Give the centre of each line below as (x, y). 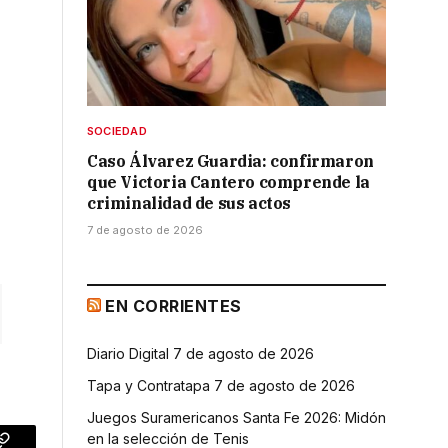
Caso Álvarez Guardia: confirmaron (230, 160)
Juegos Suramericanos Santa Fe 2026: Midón (236, 417)
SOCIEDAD (117, 130)
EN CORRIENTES (173, 305)
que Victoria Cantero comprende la (228, 181)
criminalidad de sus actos (189, 202)
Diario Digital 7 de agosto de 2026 (200, 353)
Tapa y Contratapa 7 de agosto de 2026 (221, 385)
